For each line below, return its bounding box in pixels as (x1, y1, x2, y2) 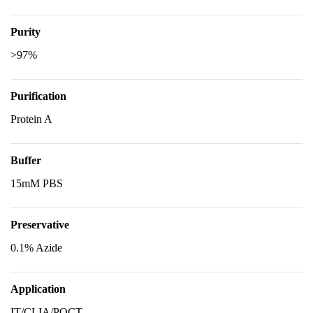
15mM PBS (10, 177, 63, 189)
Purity (10, 26, 41, 38)
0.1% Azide (10, 242, 62, 254)
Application (10, 283, 66, 295)
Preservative (10, 219, 69, 231)
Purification (10, 90, 66, 102)
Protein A (10, 113, 52, 125)
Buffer (10, 154, 41, 166)
